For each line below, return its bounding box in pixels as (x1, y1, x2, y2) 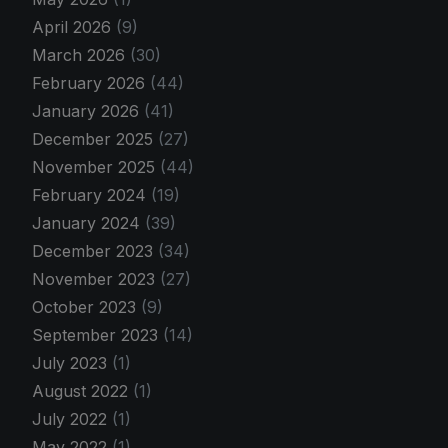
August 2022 (32, 381, 133, 402)
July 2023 (32, 353, 112, 374)
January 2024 (32, 213, 145, 234)
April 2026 (32, 17, 116, 38)
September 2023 (32, 325, 163, 346)
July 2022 (32, 409, 112, 430)
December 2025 (32, 129, 158, 150)
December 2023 (32, 241, 158, 262)
